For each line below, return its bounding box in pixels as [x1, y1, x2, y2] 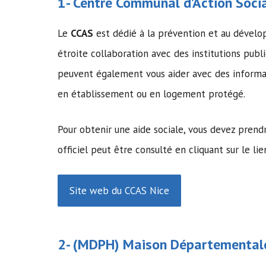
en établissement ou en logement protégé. [58, 87, 245, 100]
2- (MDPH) [58, 235, 123, 254]
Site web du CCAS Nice [69, 184, 169, 197]
